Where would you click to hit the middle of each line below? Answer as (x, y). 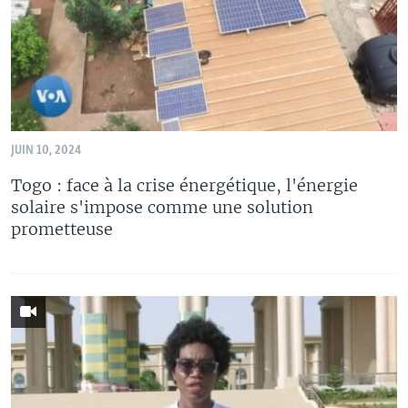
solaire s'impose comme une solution (162, 208)
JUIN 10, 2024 (46, 151)
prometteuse (62, 229)
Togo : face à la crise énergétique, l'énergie (184, 186)
